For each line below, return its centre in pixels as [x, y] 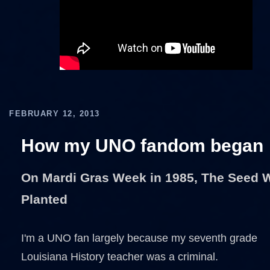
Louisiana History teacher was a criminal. [120, 257]
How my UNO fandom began [142, 146]
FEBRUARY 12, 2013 [55, 113]
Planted [44, 199]
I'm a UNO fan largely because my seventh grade [139, 238]
